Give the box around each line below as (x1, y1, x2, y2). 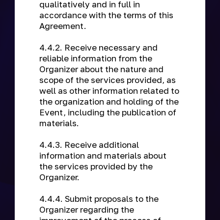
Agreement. (39, 21, 88, 31)
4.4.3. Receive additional (39, 139, 139, 150)
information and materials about (39, 150, 166, 161)
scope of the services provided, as (39, 75, 176, 85)
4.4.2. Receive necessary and (39, 42, 158, 53)
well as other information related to (39, 85, 179, 96)
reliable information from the (39, 53, 152, 63)
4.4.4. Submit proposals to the (39, 193, 159, 204)
